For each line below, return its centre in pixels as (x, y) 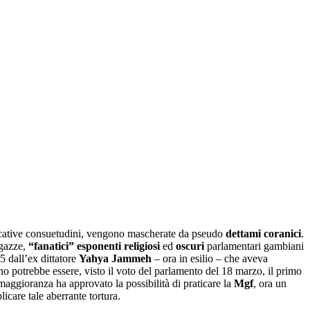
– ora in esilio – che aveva (211, 258)
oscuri (190, 246)
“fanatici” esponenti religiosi (94, 246)
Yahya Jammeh (117, 258)
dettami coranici (263, 233)
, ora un (270, 283)
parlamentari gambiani (254, 246)
